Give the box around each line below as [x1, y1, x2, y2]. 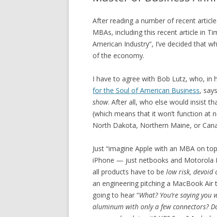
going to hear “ [93, 190, 139, 200]
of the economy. [93, 50, 145, 60]
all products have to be [93, 167, 167, 176]
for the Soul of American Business [93, 85, 200, 95]
